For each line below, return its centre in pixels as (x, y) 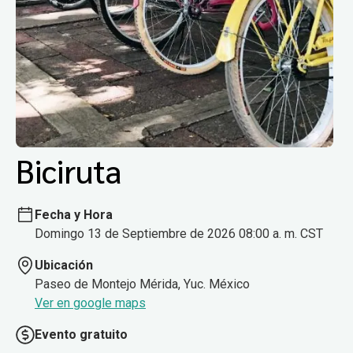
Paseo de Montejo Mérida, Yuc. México (142, 284)
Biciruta (69, 171)
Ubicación (64, 265)
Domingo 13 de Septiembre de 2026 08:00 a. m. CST (179, 233)
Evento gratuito (81, 334)
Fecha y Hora (74, 214)
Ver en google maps (90, 303)
